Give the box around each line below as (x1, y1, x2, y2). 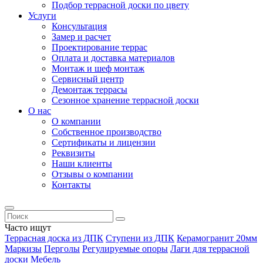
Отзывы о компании (52, 169, 133, 179)
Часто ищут (5, 222, 51, 232)
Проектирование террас (52, 42, 147, 52)
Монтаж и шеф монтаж (52, 63, 144, 73)
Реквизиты (52, 148, 95, 158)
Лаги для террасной (170, 244, 249, 254)
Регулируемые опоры (82, 244, 168, 254)
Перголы (44, 244, 80, 254)
